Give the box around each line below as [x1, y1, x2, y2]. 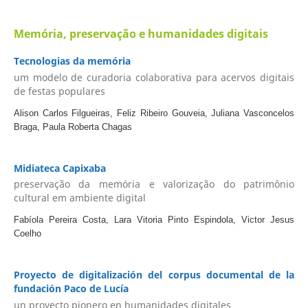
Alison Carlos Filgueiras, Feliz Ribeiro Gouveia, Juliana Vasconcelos [13, 107, 295, 118]
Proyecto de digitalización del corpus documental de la [13, 268, 295, 282]
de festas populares [13, 84, 105, 98]
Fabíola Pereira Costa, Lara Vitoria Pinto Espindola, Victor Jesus [13, 214, 295, 225]
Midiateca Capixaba [13, 161, 106, 175]
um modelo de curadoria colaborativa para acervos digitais [13, 70, 295, 84]
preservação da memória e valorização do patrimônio [13, 177, 295, 191]
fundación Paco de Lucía [13, 282, 129, 296]
